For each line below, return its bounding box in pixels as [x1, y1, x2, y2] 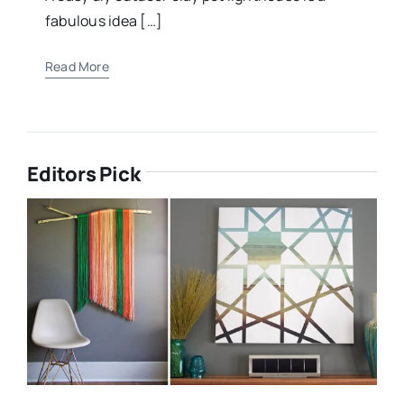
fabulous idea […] [44, 10, 163, 31]
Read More [44, 57, 109, 75]
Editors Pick [26, 160, 141, 188]
